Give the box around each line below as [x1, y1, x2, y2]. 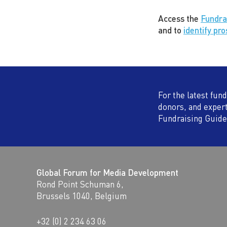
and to [158, 24, 183, 35]
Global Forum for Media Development [36, 166, 178, 178]
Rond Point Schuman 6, [36, 178, 124, 190]
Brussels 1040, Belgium [36, 190, 127, 201]
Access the [158, 12, 201, 24]
